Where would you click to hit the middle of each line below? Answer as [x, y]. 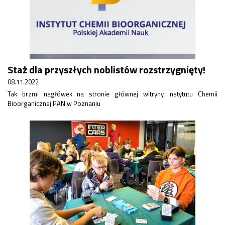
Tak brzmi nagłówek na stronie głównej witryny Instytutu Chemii [113, 94]
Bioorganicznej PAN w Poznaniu [54, 103]
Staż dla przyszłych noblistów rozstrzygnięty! [106, 70]
